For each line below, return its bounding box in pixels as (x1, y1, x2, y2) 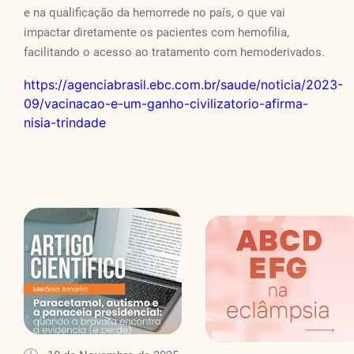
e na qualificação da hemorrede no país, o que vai (24, 6, 285, 21)
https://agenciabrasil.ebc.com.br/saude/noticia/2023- (24, 77, 343, 93)
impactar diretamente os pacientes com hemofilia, (24, 25, 289, 40)
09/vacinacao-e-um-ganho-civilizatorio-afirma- (24, 96, 308, 112)
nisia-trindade (24, 115, 106, 131)
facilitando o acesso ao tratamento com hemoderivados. (24, 45, 325, 60)
